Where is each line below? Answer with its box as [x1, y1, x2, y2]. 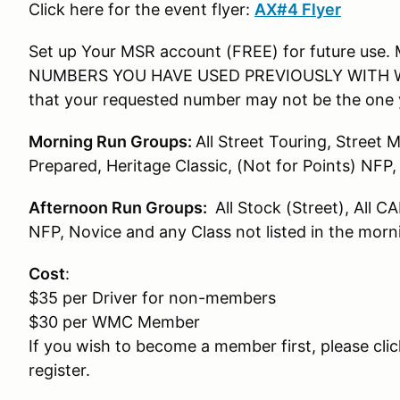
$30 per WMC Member [29, 312, 200, 332]
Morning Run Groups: [29, 132, 196, 152]
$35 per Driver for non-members [29, 288, 303, 308]
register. [29, 361, 90, 380]
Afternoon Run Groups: [29, 198, 211, 218]
